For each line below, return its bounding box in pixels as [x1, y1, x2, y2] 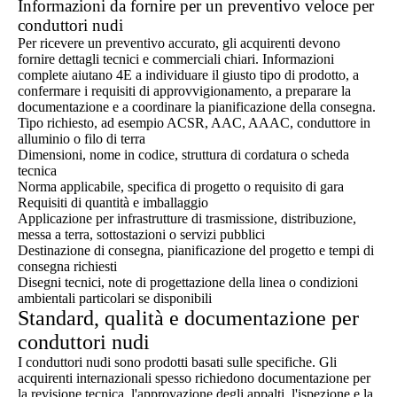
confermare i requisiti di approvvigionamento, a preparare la [18, 83, 351, 98]
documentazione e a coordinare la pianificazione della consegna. [18, 99, 376, 114]
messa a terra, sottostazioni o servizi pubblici [18, 227, 265, 242]
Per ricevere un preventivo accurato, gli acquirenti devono [18, 35, 340, 51]
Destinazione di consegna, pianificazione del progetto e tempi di [18, 243, 374, 258]
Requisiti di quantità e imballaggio [18, 195, 208, 210]
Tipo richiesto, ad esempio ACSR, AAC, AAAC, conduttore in [18, 115, 370, 130]
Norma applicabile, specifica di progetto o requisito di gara [18, 179, 344, 194]
